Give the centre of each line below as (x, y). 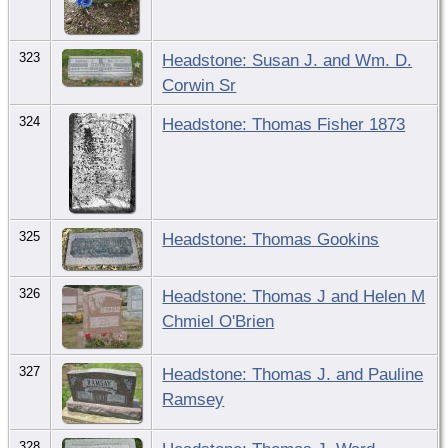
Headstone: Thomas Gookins (271, 238)
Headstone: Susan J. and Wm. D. (287, 59)
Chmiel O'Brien (218, 320)
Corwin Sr (199, 84)
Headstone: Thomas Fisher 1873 (284, 123)
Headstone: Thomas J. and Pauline (293, 373)
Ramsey (193, 398)
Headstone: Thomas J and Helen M (294, 295)
